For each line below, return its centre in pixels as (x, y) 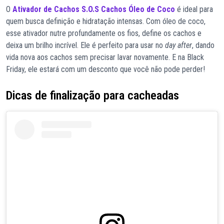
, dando (203, 45)
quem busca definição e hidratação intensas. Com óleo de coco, (106, 21)
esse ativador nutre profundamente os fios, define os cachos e (104, 33)
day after (178, 45)
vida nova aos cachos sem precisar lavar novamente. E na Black (105, 57)
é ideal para (194, 9)
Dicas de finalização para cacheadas (92, 96)
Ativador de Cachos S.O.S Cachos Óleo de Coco (94, 9)
